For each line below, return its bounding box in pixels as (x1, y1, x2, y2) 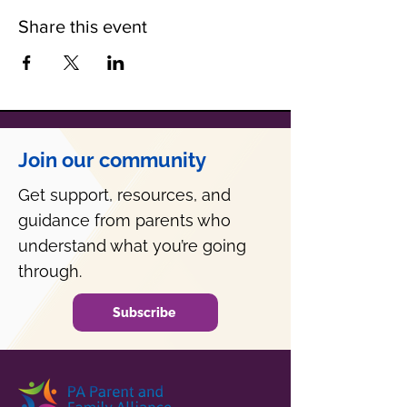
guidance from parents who (18, 211, 231, 230)
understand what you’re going (18, 236, 246, 255)
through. (18, 262, 82, 281)
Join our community (18, 148, 206, 172)
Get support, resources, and (18, 185, 231, 204)
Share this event (18, 16, 147, 36)
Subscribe (112, 305, 175, 320)
